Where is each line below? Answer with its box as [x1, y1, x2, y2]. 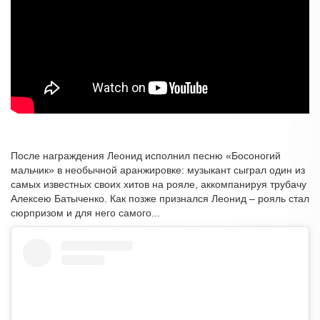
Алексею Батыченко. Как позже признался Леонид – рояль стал [11, 193, 309, 205]
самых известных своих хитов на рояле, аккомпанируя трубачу [11, 179, 306, 191]
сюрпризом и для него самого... [11, 207, 160, 219]
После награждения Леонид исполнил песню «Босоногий [11, 150, 281, 162]
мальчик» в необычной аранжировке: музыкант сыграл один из [11, 164, 305, 176]
